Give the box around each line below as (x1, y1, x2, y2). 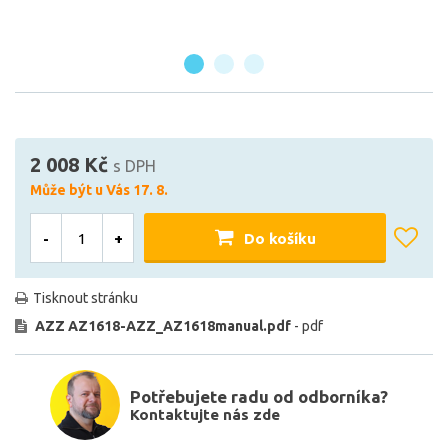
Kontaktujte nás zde (130, 406, 280, 423)
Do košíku (243, 229, 316, 247)
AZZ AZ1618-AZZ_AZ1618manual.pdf (35, 318, 291, 334)
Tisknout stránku (33, 290, 138, 306)
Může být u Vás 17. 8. (30, 182, 168, 198)
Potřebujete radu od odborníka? (130, 387, 388, 406)
